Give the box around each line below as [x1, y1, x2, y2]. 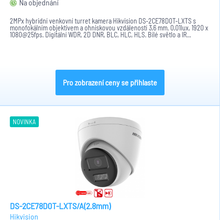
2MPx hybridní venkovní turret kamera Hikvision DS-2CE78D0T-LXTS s [10, 17, 196, 25]
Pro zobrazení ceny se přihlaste [62, 78, 157, 87]
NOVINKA [13, 118, 36, 126]
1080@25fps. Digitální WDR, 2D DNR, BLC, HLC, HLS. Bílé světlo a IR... [10, 30, 191, 39]
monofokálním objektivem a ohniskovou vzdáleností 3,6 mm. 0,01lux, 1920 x [10, 24, 208, 32]
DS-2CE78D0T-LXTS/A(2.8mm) [10, 200, 110, 211]
